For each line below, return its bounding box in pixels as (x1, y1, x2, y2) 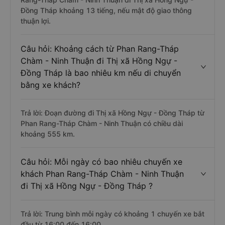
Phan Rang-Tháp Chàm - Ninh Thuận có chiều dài (21, 119, 183, 128)
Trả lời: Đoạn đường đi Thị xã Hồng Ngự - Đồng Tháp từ (21, 108, 204, 117)
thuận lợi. (21, 17, 51, 25)
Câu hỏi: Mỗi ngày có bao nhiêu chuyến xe (21, 157, 182, 167)
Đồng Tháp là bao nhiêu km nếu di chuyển (21, 68, 181, 78)
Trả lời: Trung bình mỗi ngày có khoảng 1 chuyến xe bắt (21, 209, 204, 218)
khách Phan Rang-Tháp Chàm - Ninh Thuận (21, 169, 184, 179)
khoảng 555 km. (21, 130, 75, 138)
